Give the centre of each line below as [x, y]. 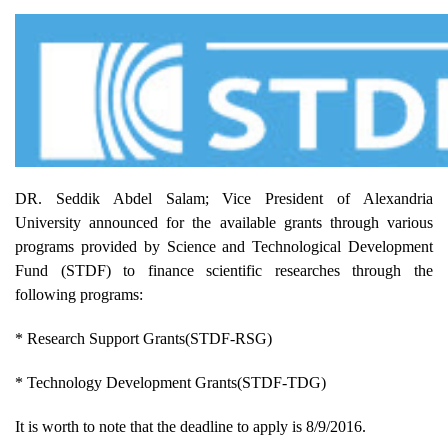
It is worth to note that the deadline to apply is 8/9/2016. [190, 426]
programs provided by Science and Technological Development [224, 246]
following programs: [79, 294]
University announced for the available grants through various [224, 222]
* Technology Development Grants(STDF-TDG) [170, 382]
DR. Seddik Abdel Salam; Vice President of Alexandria [224, 198]
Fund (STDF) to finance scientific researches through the [224, 270]
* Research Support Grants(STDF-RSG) [143, 338]
